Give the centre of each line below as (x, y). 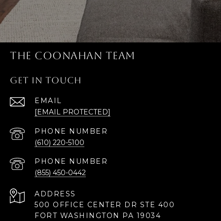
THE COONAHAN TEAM (73, 56)
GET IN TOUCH (46, 80)
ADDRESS (55, 194)
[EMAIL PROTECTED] (73, 112)
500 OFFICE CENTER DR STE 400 (105, 205)
